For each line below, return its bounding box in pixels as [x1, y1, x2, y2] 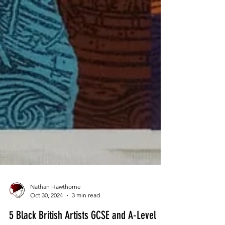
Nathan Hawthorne [30, 201, 81, 208]
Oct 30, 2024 [30, 209, 63, 217]
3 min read [72, 209, 100, 217]
